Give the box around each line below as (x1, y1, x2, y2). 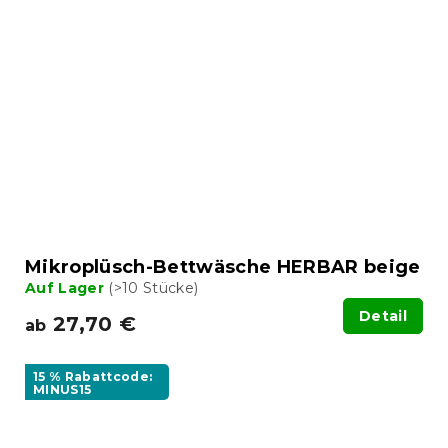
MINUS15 (33, 381, 92, 397)
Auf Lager (25, 278, 109, 297)
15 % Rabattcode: (33, 368, 153, 384)
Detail (359, 306, 407, 325)
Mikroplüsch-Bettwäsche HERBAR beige (25, 255, 421, 278)
